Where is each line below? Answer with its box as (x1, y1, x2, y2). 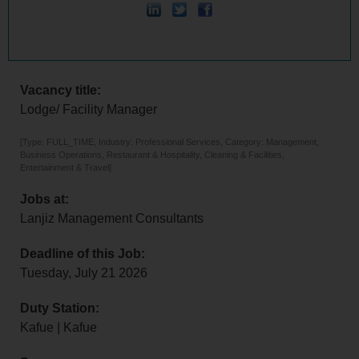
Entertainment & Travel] (20, 163, 111, 173)
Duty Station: (20, 301, 99, 316)
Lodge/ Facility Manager (20, 103, 157, 117)
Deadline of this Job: (20, 247, 145, 261)
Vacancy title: (20, 83, 101, 98)
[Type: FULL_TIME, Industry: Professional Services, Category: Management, (20, 137, 319, 147)
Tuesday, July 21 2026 (20, 266, 147, 280)
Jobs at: (20, 192, 69, 207)
